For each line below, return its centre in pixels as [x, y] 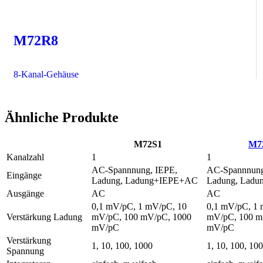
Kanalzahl [25, 157]
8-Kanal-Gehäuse [46, 75]
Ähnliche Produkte [62, 118]
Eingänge [24, 176]
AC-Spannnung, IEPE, [134, 170]
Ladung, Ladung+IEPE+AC [145, 181]
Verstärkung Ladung [44, 217]
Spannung [25, 251]
